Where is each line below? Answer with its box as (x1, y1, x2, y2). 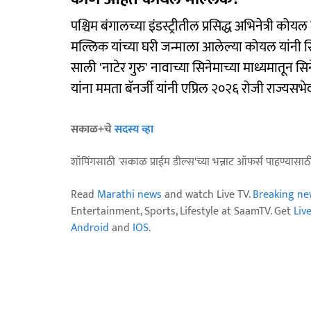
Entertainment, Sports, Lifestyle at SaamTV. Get (71, 201, 294, 221)
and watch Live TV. (162, 185, 253, 204)
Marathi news (97, 185, 162, 204)
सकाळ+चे (71, 119, 115, 139)
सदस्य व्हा (115, 119, 153, 139)
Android (71, 218, 109, 237)
